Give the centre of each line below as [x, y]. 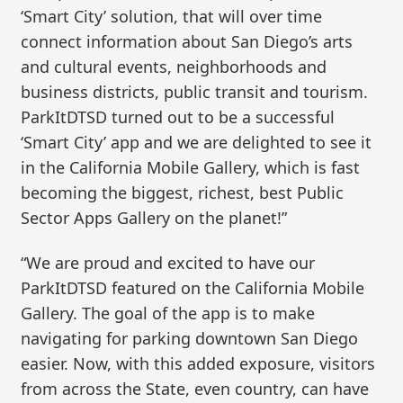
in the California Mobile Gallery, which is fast [191, 168]
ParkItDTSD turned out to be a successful [178, 117]
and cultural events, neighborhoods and [174, 67]
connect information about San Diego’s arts [187, 42]
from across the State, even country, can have [195, 388]
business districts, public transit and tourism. [195, 92]
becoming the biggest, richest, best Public [183, 193]
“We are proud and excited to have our [168, 262]
